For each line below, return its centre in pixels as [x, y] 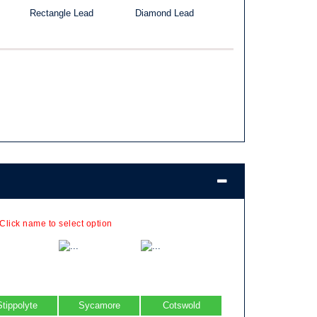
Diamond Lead [165, 13]
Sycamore [99, 306]
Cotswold [181, 306]
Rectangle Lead [61, 13]
